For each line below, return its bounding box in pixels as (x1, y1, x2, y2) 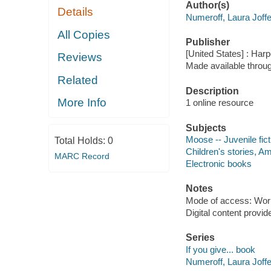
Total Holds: (54, 135, 108, 146)
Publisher (185, 36, 230, 47)
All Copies (57, 28, 111, 41)
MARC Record (54, 151, 109, 161)
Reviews (57, 51, 103, 64)
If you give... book (185, 244, 255, 255)
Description (185, 85, 239, 96)
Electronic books (185, 158, 252, 169)
